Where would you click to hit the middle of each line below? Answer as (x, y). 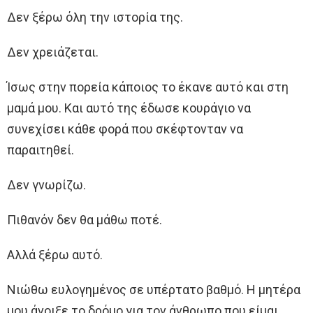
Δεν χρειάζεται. (53, 52)
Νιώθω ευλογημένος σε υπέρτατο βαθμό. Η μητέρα (154, 290)
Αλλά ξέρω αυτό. (55, 255)
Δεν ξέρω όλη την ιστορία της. (95, 17)
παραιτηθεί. (41, 150)
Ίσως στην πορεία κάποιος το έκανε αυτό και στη (148, 87)
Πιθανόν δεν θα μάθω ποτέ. (85, 220)
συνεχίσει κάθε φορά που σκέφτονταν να (125, 129)
